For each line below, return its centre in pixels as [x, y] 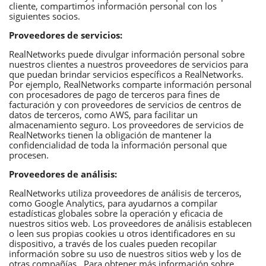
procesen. [29, 155]
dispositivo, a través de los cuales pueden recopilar [113, 243]
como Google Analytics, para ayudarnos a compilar [113, 203]
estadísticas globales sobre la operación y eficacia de [116, 213]
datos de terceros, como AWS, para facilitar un [103, 114]
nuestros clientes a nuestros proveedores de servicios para [129, 64]
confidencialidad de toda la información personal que [118, 145]
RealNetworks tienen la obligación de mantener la [110, 134]
